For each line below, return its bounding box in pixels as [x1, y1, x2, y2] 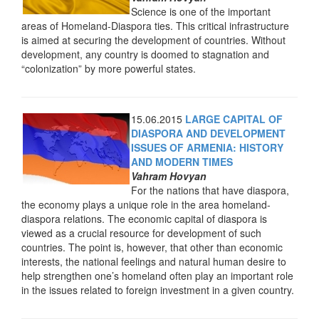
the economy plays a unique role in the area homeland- [21, 197, 271, 211]
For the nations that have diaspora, [131, 183, 289, 197]
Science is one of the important [131, 4, 271, 19]
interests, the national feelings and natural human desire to [21, 254, 286, 268]
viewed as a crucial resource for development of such [21, 226, 261, 240]
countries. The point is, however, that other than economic [21, 240, 283, 254]
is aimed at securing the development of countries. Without [21, 33, 286, 47]
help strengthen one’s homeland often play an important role [21, 268, 293, 283]
